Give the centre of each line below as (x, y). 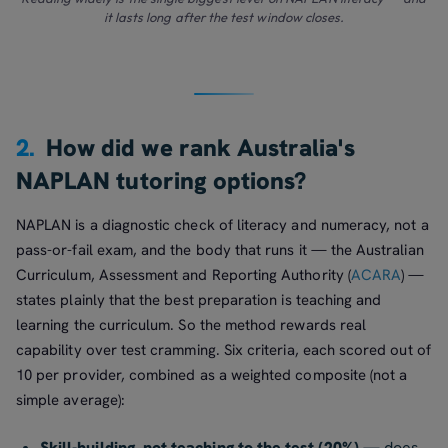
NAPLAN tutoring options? (161, 181)
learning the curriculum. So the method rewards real (191, 324)
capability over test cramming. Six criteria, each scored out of (223, 349)
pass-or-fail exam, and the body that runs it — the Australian (220, 249)
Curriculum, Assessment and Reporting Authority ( (183, 274)
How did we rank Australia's (200, 148)
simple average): (70, 399)
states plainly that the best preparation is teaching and (199, 299)
